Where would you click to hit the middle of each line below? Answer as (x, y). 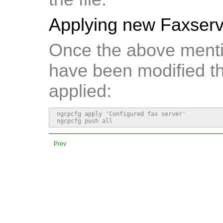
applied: (80, 91)
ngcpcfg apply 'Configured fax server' (121, 114)
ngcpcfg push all (85, 121)
